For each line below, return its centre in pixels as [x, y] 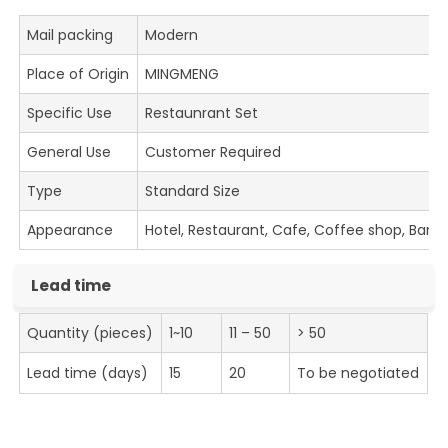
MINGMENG [182, 74]
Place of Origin [78, 74]
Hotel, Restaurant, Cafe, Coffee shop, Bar [288, 230]
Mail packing [70, 35]
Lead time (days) [88, 373]
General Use [69, 152]
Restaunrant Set [202, 113]
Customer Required [213, 152]
